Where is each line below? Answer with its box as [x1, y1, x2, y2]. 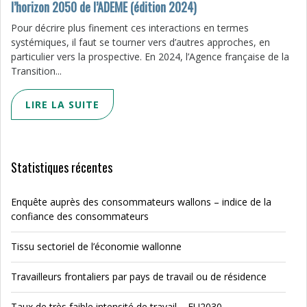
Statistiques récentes [11, 158, 112, 176]
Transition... [11, 64, 62, 77]
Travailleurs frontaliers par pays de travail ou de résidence [11, 270, 267, 283]
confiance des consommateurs [11, 210, 151, 223]
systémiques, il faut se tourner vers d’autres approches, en [11, 36, 270, 49]
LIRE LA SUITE [25, 98, 99, 111]
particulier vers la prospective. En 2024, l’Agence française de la [11, 50, 289, 63]
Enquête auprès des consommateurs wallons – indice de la [11, 195, 271, 208]
